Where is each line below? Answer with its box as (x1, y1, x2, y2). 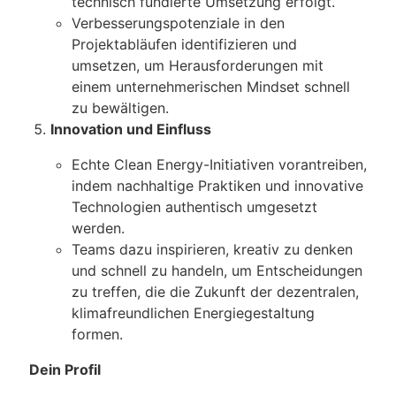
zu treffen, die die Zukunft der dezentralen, (72, 283, 359, 301)
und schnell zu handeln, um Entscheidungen (72, 262, 362, 280)
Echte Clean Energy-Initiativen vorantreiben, (72, 156, 367, 174)
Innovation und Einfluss (50, 120, 211, 139)
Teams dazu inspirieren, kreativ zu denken (72, 240, 353, 259)
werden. (72, 219, 125, 238)
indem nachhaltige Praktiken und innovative (72, 177, 363, 195)
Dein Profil (29, 361, 101, 379)
